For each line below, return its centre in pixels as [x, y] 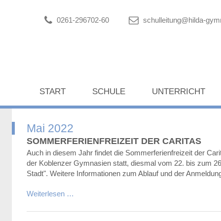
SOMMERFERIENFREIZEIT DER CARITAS [114, 141]
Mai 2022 [50, 128]
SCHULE [109, 91]
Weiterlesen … [50, 194]
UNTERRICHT [179, 91]
